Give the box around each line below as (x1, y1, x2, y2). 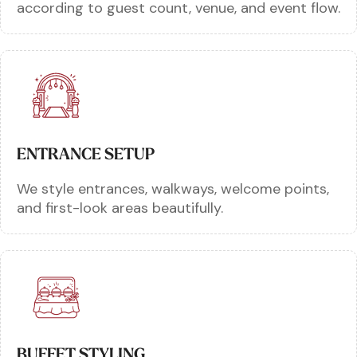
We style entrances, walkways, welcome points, (17, 178, 329, 198)
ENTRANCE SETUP (17, 143, 155, 164)
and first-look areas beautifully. (17, 198, 223, 218)
